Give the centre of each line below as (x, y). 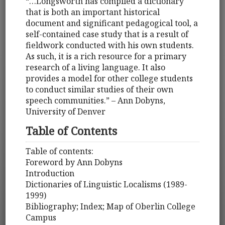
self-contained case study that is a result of (107, 34)
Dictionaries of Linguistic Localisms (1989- (107, 185)
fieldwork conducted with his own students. (110, 45)
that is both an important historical (93, 12)
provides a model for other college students (109, 79)
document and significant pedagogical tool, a (112, 23)
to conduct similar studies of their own (100, 90)
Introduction (50, 174)
